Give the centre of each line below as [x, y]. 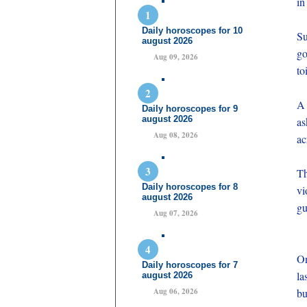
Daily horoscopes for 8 [190, 187]
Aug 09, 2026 [176, 57]
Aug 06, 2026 [176, 291]
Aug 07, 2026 [176, 213]
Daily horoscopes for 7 [190, 265]
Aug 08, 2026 [176, 135]
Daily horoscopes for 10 [192, 30]
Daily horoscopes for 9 [190, 109]
